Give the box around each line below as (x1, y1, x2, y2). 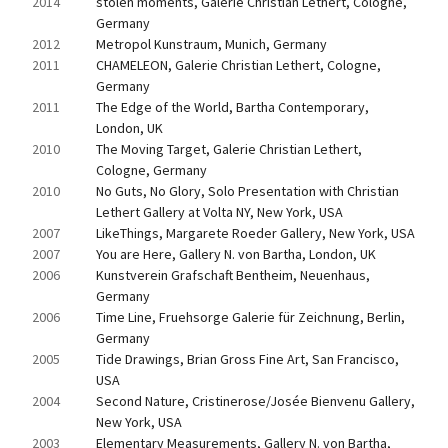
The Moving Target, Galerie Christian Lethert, (96, 140, 362, 158)
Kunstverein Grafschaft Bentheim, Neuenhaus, (96, 266, 370, 284)
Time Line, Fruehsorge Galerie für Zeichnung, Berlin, (96, 308, 405, 326)
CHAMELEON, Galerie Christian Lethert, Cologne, (96, 56, 381, 74)
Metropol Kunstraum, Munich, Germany (96, 35, 327, 53)
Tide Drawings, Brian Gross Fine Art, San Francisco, (96, 350, 399, 368)
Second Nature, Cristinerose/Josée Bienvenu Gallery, (96, 392, 415, 410)
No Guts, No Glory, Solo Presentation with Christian (96, 182, 399, 200)
